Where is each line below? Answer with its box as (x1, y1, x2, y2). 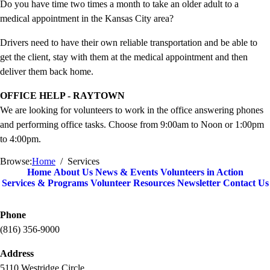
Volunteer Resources (90, 178, 175, 189)
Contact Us (222, 178, 269, 189)
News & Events (95, 167, 158, 178)
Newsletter (177, 178, 221, 189)
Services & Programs (1, 178, 88, 189)
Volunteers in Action (160, 167, 243, 178)
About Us (53, 167, 93, 178)
